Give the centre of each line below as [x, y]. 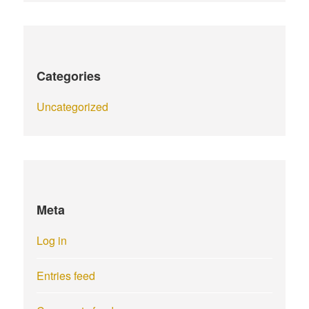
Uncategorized [73, 107]
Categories [69, 76]
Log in [52, 241]
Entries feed [66, 276]
